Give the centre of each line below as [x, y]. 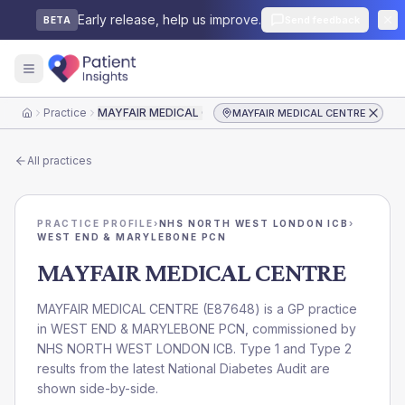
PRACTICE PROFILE [95, 223]
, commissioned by [301, 329]
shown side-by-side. [98, 388]
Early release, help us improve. [170, 19]
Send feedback [322, 20]
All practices [60, 160]
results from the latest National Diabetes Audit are [184, 368]
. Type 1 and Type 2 [292, 348]
